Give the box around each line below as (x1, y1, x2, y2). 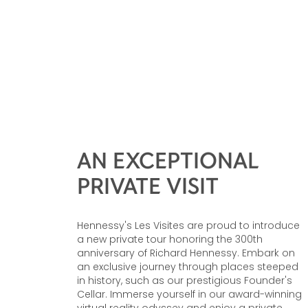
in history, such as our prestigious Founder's (77, 289, 292, 303)
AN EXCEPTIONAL (77, 162, 259, 188)
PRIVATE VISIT (77, 187, 219, 214)
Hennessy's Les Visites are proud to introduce (77, 234, 300, 248)
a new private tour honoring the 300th (77, 247, 263, 262)
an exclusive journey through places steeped (77, 275, 298, 289)
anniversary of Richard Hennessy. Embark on (77, 261, 295, 276)
